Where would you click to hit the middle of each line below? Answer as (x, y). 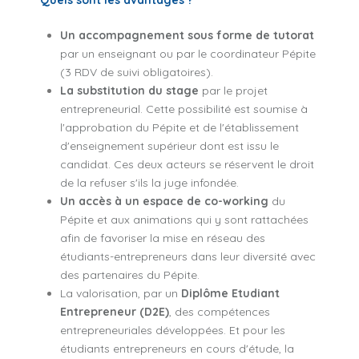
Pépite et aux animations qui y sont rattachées (184, 219)
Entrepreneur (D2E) (115, 311)
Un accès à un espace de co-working (164, 201)
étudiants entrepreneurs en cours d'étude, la (177, 348)
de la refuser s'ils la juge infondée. (149, 182)
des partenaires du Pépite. (130, 274)
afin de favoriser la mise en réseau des (163, 238)
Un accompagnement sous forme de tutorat (187, 35)
